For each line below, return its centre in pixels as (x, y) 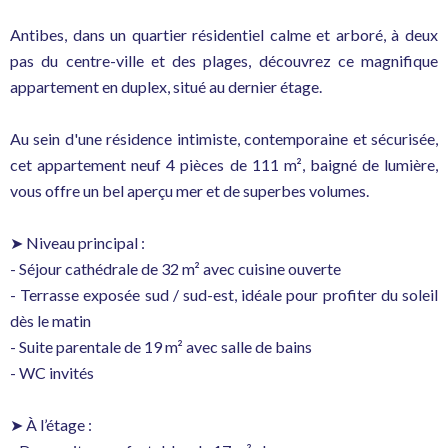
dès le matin (50, 320)
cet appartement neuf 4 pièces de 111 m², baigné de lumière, (224, 164)
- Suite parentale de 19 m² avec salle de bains (161, 346)
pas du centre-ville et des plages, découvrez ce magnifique (224, 60)
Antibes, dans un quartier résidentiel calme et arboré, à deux (224, 34)
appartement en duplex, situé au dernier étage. (166, 86)
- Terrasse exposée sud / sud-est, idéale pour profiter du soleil (224, 294)
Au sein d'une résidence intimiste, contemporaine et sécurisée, (224, 138)
